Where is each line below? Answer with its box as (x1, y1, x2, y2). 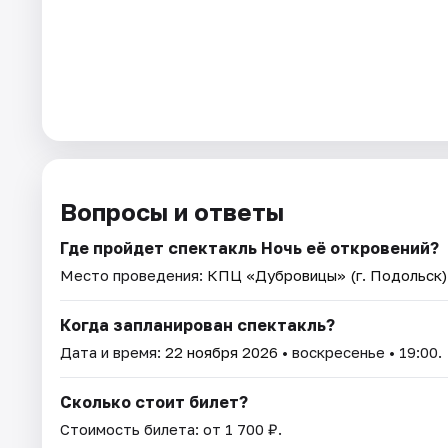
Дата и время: (60, 342, 165, 361)
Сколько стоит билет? (60, 391, 248, 412)
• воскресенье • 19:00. (278, 342, 442, 361)
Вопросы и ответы (60, 196, 284, 226)
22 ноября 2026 (165, 342, 278, 361)
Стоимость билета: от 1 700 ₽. (60, 419, 282, 438)
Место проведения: (60, 265, 207, 284)
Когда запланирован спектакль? (60, 314, 335, 335)
